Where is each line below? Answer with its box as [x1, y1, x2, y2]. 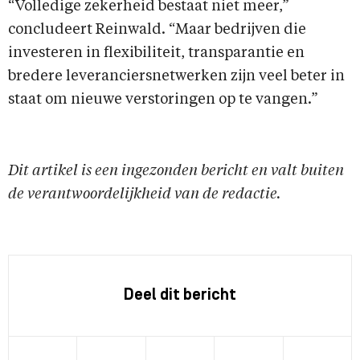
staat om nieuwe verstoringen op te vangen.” [8, 92, 318, 108]
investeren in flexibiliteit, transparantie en [8, 46, 305, 61]
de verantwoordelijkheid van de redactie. [8, 187, 281, 202]
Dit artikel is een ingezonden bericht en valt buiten [8, 164, 344, 179]
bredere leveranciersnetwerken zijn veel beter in [8, 69, 345, 84]
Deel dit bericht [124, 288, 236, 305]
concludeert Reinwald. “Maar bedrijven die [8, 22, 306, 38]
